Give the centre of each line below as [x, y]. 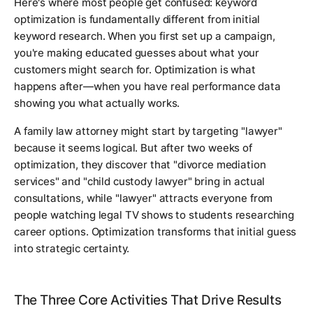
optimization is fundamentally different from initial [137, 20]
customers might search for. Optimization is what [135, 70]
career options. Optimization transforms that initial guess [155, 232]
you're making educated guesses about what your [137, 53]
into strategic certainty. [72, 249]
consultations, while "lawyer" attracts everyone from [144, 198]
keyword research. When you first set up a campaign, [145, 36]
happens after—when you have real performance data [147, 87]
